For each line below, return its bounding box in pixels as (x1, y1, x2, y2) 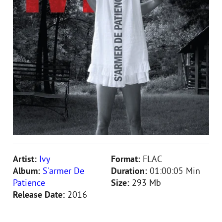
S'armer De (43, 166, 84, 177)
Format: (111, 154, 143, 166)
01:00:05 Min (150, 166, 200, 177)
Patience (13, 178, 45, 189)
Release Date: (13, 190, 67, 201)
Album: (13, 166, 43, 177)
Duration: (111, 166, 150, 177)
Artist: (13, 154, 39, 166)
